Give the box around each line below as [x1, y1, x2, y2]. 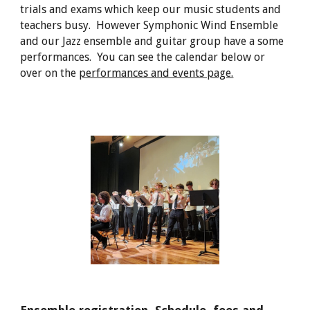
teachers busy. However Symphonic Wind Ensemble [20, 19, 279, 32]
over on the [20, 66, 80, 80]
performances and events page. [79, 66, 234, 80]
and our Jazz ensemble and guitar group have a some [20, 35, 284, 48]
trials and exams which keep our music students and [20, 3, 282, 16]
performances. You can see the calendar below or [20, 51, 266, 64]
